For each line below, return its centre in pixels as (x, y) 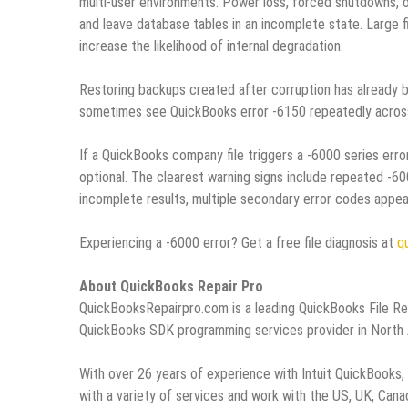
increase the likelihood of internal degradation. (211, 46)
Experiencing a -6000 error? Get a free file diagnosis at (238, 243)
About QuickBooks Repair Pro (171, 287)
